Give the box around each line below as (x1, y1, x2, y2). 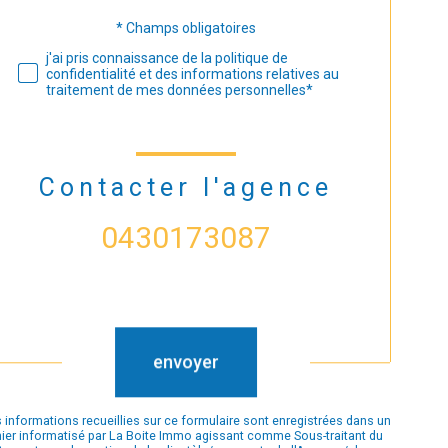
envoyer (153, 351, 219, 373)
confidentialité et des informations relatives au (46, 65, 339, 82)
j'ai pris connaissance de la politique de (46, 49, 288, 66)
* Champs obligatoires (116, 19, 256, 36)
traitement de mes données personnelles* (46, 81, 313, 98)
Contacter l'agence (38, 172, 333, 202)
